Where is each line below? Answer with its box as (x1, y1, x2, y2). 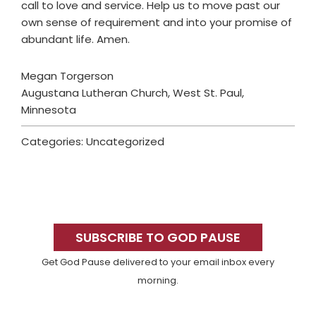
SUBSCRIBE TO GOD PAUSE (75, 229, 241, 247)
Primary (13, 198, 99, 229)
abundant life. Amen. (21, 32, 130, 47)
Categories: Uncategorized (21, 134, 164, 150)
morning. (138, 274, 178, 287)
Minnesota (21, 102, 76, 118)
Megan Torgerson (21, 68, 114, 84)
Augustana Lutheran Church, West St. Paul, (21, 85, 244, 101)
